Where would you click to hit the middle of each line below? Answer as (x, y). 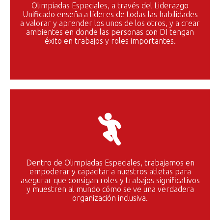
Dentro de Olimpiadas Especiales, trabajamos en (110, 162)
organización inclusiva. (110, 198)
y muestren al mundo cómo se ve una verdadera (110, 189)
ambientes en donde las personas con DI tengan (110, 32)
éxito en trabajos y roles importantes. (110, 41)
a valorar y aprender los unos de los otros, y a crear (110, 23)
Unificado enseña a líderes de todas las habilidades (110, 14)
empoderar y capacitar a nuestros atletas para (110, 171)
